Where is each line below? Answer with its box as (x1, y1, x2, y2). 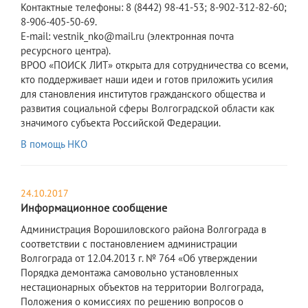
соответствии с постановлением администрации (21, 237, 237, 251)
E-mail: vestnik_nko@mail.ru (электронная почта (21, 30, 234, 43)
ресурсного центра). (21, 44, 111, 58)
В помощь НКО (21, 137, 87, 151)
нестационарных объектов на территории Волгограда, (21, 280, 263, 294)
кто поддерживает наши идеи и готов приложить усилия (21, 73, 273, 87)
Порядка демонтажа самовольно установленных (21, 266, 239, 280)
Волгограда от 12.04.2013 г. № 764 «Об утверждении (21, 252, 257, 265)
